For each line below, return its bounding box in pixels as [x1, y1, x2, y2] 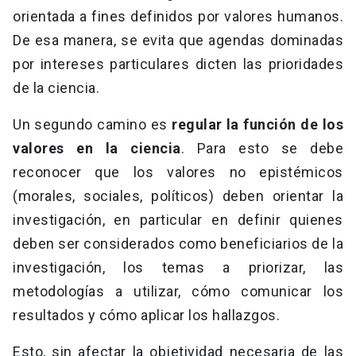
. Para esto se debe [180, 140, 343, 157]
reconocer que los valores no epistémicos [13, 164, 343, 181]
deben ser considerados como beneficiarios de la [13, 235, 343, 253]
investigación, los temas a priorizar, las [13, 259, 343, 277]
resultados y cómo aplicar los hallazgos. [13, 307, 280, 324]
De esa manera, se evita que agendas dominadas [13, 32, 343, 49]
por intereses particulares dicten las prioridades [13, 56, 343, 73]
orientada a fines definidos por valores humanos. [13, 8, 343, 25]
